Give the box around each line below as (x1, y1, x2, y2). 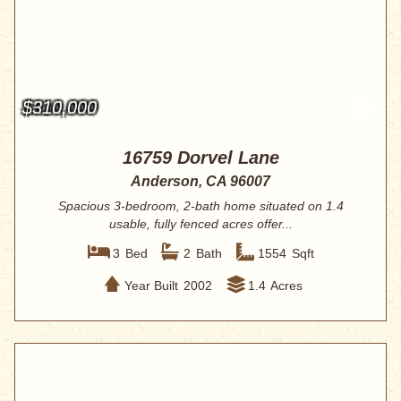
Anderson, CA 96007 (131, 174, 270, 190)
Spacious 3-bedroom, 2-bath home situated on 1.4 (57, 199, 344, 214)
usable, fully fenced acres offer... (108, 217, 293, 232)
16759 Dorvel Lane (122, 148, 279, 168)
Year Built (124, 277, 178, 293)
